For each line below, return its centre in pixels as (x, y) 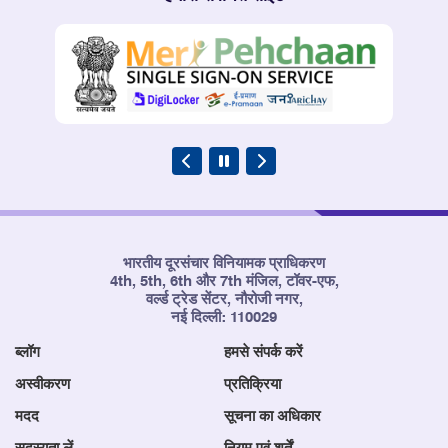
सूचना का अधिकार (272, 416)
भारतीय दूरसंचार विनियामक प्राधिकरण (224, 263)
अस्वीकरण (42, 384)
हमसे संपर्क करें (263, 352)
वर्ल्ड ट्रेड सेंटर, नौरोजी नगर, (224, 299)
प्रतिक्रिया (252, 384)
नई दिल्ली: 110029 (224, 317)
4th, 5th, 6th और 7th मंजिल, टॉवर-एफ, (224, 281)
